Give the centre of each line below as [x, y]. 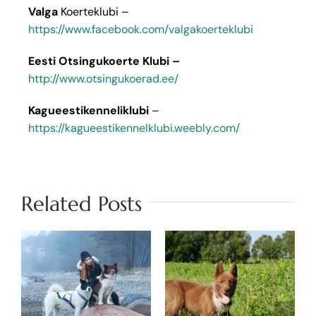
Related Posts [81, 203]
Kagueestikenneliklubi [89, 110]
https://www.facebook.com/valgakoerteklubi [141, 29]
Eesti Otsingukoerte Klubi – [104, 61]
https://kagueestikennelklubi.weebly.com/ [134, 128]
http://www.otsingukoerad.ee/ [103, 78]
